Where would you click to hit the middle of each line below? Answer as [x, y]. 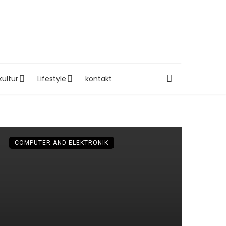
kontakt [98, 78]
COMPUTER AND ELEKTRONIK [61, 143]
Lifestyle [51, 78]
